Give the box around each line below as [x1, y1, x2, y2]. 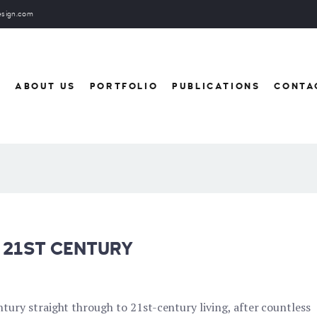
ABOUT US [14, 80, 76, 92]
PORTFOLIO [89, 80, 158, 92]
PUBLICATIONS [172, 80, 260, 92]
